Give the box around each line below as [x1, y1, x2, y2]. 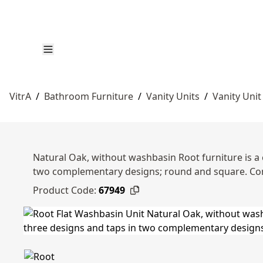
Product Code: [33, 184, 96, 197]
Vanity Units [146, 90, 200, 103]
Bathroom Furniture [44, 90, 133, 103]
